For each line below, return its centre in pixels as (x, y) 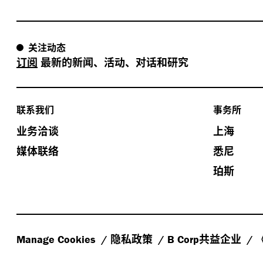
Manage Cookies (58, 240)
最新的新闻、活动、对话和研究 (114, 62)
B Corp (183, 240)
